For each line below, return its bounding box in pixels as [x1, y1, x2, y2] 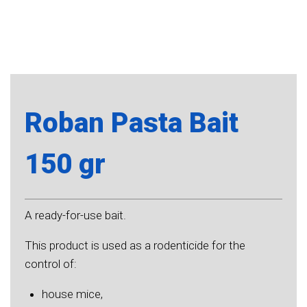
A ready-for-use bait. [24, 208, 126, 222]
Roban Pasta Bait [24, 106, 238, 139]
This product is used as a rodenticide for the [24, 238, 245, 252]
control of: [24, 256, 77, 271]
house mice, [42, 286, 103, 301]
